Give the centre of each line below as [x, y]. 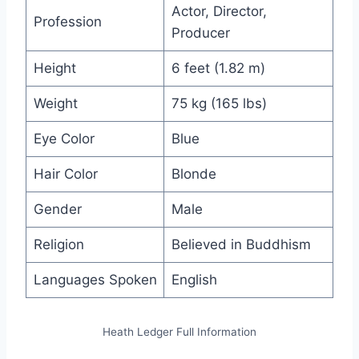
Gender [57, 210]
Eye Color [64, 139]
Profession [67, 22]
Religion [58, 245]
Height [54, 69]
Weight [55, 104]
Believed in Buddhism [241, 245]
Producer [200, 33]
